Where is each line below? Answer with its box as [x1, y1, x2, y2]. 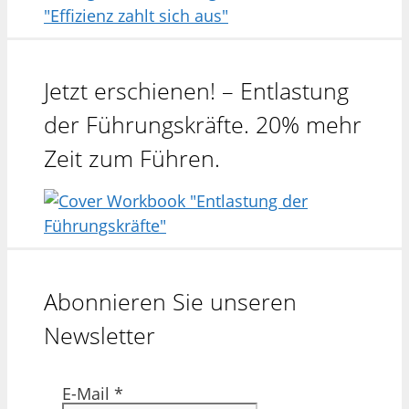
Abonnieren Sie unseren [44, 286, 297, 318]
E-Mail [62, 383, 114, 405]
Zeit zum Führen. [44, 142, 220, 174]
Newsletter [44, 320, 155, 351]
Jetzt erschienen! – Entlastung [44, 75, 349, 107]
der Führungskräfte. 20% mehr [44, 109, 362, 141]
